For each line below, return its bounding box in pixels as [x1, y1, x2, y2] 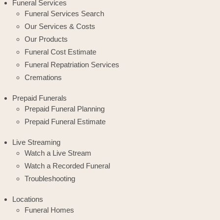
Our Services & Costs [25, 22, 95, 31]
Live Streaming [12, 138, 60, 147]
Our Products [25, 35, 68, 44]
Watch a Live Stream [25, 149, 91, 158]
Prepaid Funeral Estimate [25, 117, 106, 126]
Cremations [25, 73, 62, 82]
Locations [12, 195, 43, 204]
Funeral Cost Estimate [25, 48, 96, 56]
